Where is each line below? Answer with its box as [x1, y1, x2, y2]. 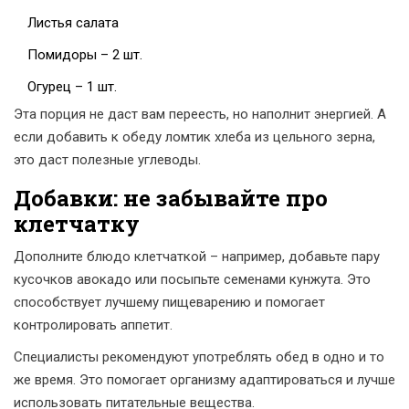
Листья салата [27, 15, 119, 32]
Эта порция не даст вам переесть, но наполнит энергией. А [14, 106, 386, 123]
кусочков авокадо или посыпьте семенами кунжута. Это [14, 271, 371, 288]
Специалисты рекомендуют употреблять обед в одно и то [14, 349, 384, 366]
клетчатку [14, 209, 140, 239]
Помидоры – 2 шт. [27, 47, 142, 64]
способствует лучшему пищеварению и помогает [14, 294, 325, 311]
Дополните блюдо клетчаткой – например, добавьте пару [14, 248, 380, 266]
